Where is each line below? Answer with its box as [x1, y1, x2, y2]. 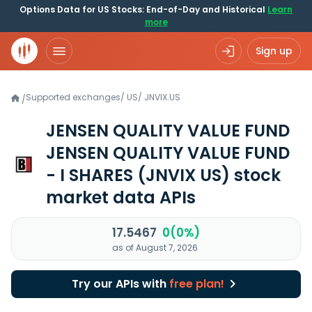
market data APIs [46, 186, 196, 209]
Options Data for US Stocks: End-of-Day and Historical [19, 3, 267, 15]
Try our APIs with [71, 276, 169, 292]
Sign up [256, 44, 292, 58]
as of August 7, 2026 [112, 242, 198, 253]
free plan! [169, 276, 224, 292]
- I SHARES [46, 164, 137, 187]
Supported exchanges [26, 91, 120, 103]
